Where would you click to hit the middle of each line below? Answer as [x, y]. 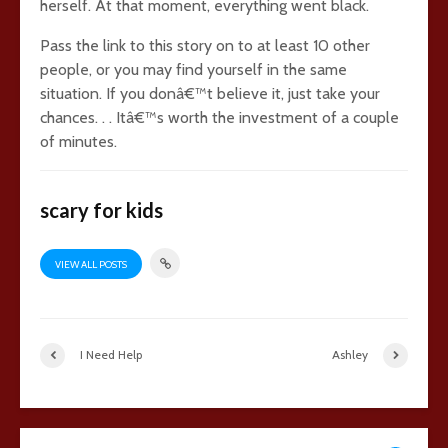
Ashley [350, 355]
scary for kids [101, 210]
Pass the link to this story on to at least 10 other [205, 45]
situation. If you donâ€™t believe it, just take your [210, 93]
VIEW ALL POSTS [91, 264]
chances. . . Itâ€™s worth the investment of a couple [219, 117]
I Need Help [111, 355]
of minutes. [78, 141]
